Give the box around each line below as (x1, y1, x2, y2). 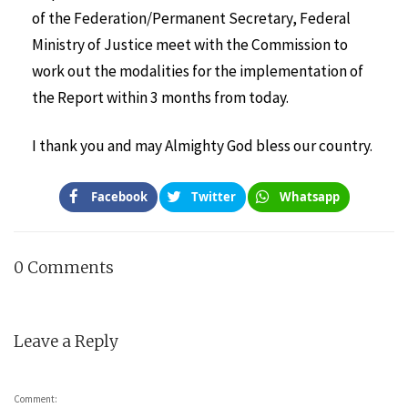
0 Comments (14, 258, 114, 279)
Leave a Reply (14, 331, 118, 352)
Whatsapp (279, 188, 340, 205)
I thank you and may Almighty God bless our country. (32, 135, 372, 156)
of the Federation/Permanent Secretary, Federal (32, 8, 351, 29)
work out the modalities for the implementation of (32, 61, 363, 82)
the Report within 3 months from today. (32, 87, 289, 108)
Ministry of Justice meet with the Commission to (32, 35, 348, 56)
